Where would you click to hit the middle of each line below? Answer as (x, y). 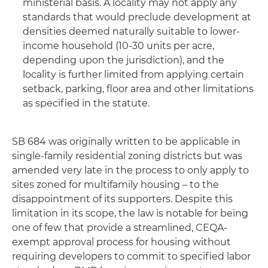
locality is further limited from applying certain (133, 74)
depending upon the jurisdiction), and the (124, 60)
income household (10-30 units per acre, (118, 46)
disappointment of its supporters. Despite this (122, 199)
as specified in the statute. (86, 103)
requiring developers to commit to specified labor (131, 256)
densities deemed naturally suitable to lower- (131, 31)
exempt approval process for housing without (121, 242)
